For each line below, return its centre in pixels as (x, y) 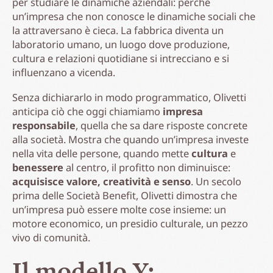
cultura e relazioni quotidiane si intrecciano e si (121, 58)
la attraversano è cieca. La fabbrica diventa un (118, 30)
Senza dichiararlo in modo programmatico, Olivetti (129, 97)
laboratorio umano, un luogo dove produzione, (121, 44)
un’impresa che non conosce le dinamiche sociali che (134, 16)
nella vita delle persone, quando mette (102, 153)
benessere (38, 167)
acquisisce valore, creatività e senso (101, 181)
